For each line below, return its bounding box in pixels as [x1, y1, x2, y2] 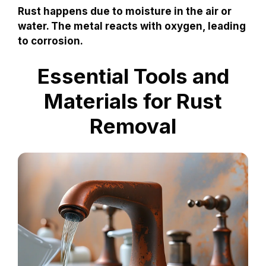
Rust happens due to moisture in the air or [18, 5, 232, 17]
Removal [90, 113, 176, 139]
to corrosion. [18, 34, 83, 47]
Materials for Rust [44, 88, 222, 114]
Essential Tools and [37, 64, 229, 89]
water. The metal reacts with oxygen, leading [18, 20, 246, 32]
